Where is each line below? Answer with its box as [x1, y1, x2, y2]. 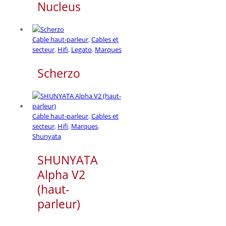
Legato [71, 44, 92, 54]
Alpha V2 [37, 166, 85, 183]
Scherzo [37, 65, 80, 81]
